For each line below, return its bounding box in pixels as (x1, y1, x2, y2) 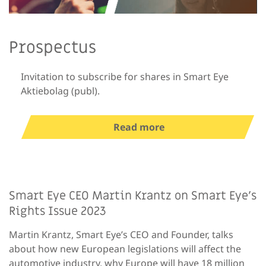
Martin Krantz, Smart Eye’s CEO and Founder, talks (9, 227, 233, 241)
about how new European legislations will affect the (9, 242, 241, 255)
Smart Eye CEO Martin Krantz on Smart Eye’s (9, 188, 256, 204)
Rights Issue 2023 (9, 203, 106, 219)
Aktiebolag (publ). (21, 84, 100, 97)
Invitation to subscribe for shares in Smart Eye (21, 69, 229, 83)
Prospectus (9, 36, 96, 59)
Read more (113, 120, 164, 134)
